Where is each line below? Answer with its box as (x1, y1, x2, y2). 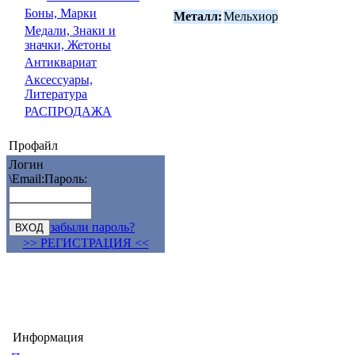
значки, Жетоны (25, 38, 111, 52)
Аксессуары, (25, 73, 93, 86)
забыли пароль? (50, 220, 135, 234)
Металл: (174, 9, 222, 23)
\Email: (9, 172, 44, 185)
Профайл (9, 139, 58, 152)
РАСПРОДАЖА (25, 105, 112, 118)
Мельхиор (223, 9, 278, 23)
